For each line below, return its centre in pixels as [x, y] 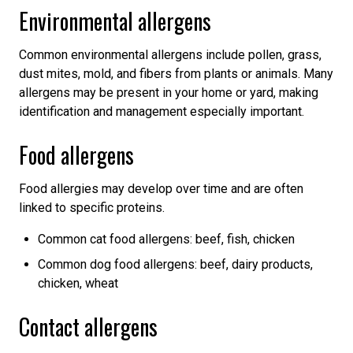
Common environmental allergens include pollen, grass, [170, 54]
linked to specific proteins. [92, 207]
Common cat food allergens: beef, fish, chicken [166, 239]
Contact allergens [88, 326]
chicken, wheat [78, 283]
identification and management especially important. [162, 111]
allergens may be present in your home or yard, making [169, 92]
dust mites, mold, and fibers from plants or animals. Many [176, 73]
